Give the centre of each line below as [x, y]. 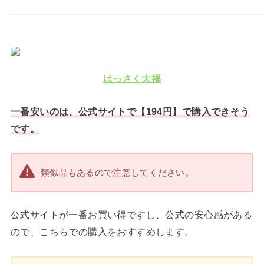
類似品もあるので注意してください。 [117, 172]
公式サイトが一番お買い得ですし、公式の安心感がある [131, 215]
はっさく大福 [132, 79]
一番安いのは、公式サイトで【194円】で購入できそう [130, 111]
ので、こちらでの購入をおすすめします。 [102, 232]
